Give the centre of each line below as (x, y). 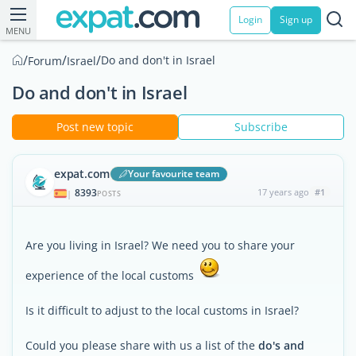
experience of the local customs (111, 275)
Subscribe (261, 127)
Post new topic (95, 127)
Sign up (296, 19)
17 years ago (283, 192)
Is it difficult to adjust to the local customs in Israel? (162, 310)
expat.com (82, 174)
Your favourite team (174, 174)
